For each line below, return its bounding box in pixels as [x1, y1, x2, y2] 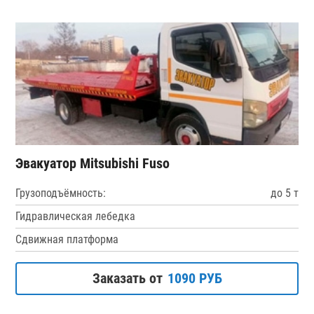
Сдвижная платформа [15, 232, 119, 246]
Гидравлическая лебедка [15, 209, 136, 223]
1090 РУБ [167, 269, 222, 287]
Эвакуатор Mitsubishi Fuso [15, 154, 170, 172]
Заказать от [92, 269, 163, 287]
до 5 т [270, 186, 299, 200]
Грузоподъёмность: [15, 186, 107, 200]
